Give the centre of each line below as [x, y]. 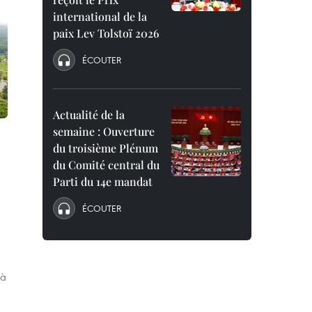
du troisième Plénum [106, 148]
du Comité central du [106, 165]
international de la [100, 16]
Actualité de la [89, 115]
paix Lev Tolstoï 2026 [106, 33]
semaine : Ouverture [104, 131]
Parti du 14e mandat [103, 181]
